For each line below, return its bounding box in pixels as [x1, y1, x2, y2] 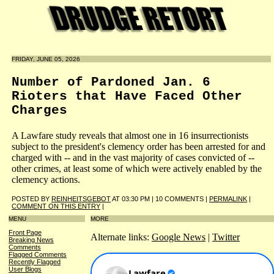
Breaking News [9, 236, 54, 244]
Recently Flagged [9, 258, 61, 266]
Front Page [9, 229, 42, 237]
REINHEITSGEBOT [51, 194, 111, 202]
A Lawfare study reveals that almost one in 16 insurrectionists [12, 130, 248, 141]
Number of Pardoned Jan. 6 [12, 75, 210, 89]
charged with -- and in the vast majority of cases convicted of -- [12, 152, 254, 163]
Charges [12, 103, 67, 117]
